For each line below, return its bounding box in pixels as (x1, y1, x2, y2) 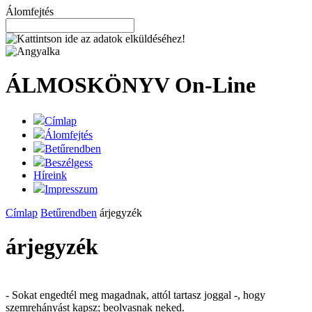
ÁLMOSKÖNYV (6, 72, 175, 98)
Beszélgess (45, 156, 93, 169)
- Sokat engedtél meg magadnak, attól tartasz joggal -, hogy (6, 288, 265, 301)
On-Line (175, 72, 256, 98)
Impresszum (45, 182, 97, 195)
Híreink (33, 169, 67, 181)
